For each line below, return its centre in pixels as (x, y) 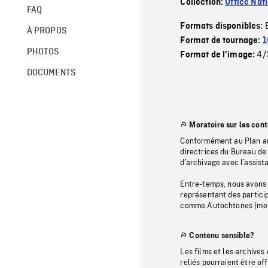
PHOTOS (43, 52)
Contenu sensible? (222, 236)
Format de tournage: (221, 41)
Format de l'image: (219, 55)
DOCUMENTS (51, 73)
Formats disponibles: (223, 26)
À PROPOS (46, 31)
